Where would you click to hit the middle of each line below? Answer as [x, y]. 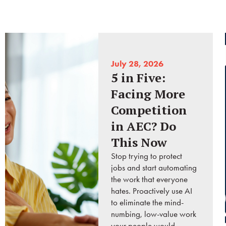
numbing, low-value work [154, 214]
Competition [149, 110]
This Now [139, 143]
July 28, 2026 [137, 64]
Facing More [148, 94]
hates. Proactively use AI [152, 191]
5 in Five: [138, 78]
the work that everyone [150, 179]
